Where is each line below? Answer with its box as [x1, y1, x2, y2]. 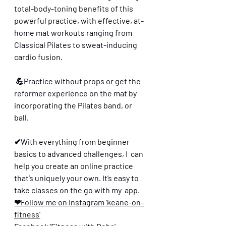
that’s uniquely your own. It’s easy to [14, 173, 140, 183]
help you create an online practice [14, 160, 135, 171]
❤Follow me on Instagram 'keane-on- [14, 197, 144, 207]
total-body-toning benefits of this [14, 3, 135, 13]
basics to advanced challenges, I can [14, 148, 145, 158]
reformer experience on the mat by [14, 88, 138, 98]
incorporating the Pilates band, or [14, 100, 134, 110]
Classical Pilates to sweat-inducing [14, 39, 139, 49]
